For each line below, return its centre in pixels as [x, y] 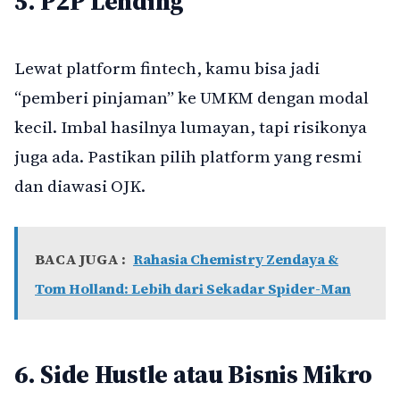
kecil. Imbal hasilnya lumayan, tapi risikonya [191, 127]
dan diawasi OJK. [80, 186]
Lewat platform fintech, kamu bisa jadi [167, 68]
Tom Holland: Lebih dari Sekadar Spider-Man [193, 288]
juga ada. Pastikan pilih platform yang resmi [188, 157]
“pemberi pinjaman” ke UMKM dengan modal [192, 98]
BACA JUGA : [80, 258]
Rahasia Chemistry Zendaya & [236, 258]
